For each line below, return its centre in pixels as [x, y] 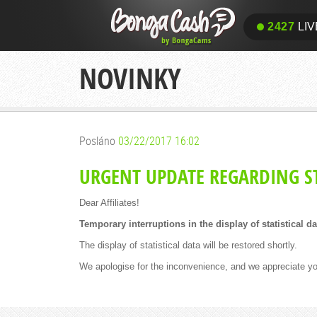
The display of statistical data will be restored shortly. [188, 245]
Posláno [99, 141]
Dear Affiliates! [109, 203]
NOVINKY [130, 79]
